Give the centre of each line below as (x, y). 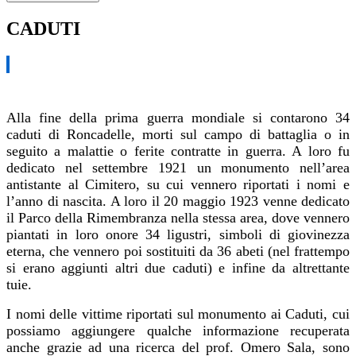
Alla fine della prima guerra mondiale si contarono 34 (178, 117)
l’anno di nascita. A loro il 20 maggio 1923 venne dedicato (178, 201)
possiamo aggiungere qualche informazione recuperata (178, 330)
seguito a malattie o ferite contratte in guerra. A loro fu (178, 151)
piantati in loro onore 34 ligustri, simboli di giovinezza (178, 234)
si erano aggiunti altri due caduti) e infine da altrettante (178, 267)
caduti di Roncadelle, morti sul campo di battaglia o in (178, 134)
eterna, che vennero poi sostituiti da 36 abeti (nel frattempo (178, 251)
